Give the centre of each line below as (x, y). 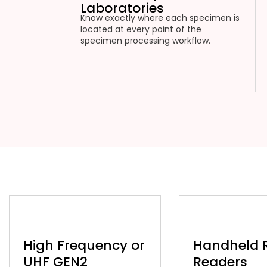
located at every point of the (141, 30)
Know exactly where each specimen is (160, 18)
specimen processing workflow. (146, 41)
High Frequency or (84, 245)
